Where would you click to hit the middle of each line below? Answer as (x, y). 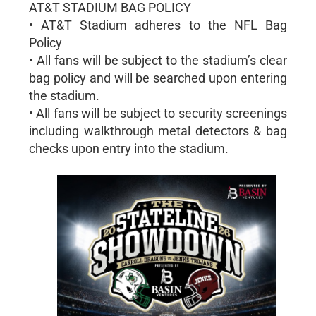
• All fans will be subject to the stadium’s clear (158, 60)
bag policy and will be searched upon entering (158, 78)
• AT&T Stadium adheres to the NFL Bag (158, 25)
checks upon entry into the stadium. (128, 148)
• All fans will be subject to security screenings (158, 113)
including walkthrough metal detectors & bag (158, 131)
